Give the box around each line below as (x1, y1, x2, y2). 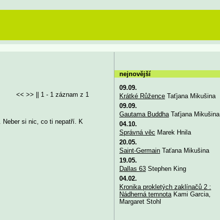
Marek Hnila (155, 128, 191, 136)
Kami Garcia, (171, 190, 211, 198)
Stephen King (145, 165, 186, 172)
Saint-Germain (119, 146, 160, 154)
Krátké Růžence (119, 92, 165, 100)
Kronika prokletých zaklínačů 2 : (119, 183, 211, 191)
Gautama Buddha (119, 110, 169, 118)
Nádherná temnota (119, 190, 171, 198)
